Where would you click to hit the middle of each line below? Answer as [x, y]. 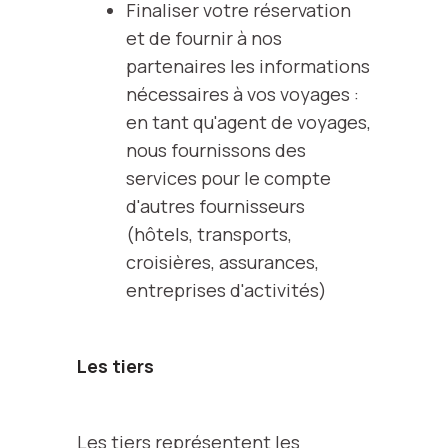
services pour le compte [228, 178]
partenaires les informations [247, 66]
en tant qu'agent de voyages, [248, 122]
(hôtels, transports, [208, 234]
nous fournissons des [215, 150]
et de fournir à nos [203, 38]
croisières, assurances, [222, 262]
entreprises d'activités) [226, 290]
